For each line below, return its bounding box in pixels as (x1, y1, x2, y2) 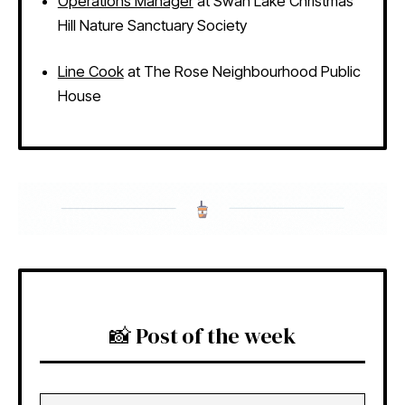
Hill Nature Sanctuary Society (57, 16, 247, 35)
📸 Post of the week (109, 320, 296, 351)
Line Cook (57, 61, 124, 80)
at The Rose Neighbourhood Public (123, 61, 361, 80)
